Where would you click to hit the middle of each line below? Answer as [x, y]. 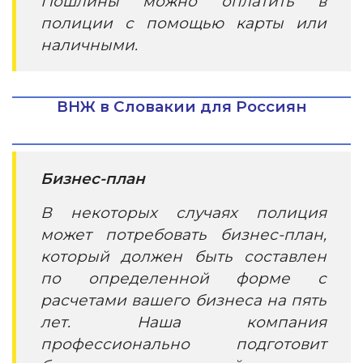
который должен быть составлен [184, 256]
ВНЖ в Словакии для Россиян [181, 107]
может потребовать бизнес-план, [184, 235]
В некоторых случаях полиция [184, 213]
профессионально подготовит [184, 344]
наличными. [89, 45]
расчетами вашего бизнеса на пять [184, 300]
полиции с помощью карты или [184, 23]
